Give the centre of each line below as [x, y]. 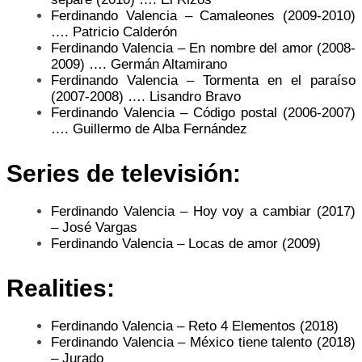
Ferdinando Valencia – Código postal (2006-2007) [203, 112]
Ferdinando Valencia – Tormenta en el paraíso [203, 80]
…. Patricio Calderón [114, 32]
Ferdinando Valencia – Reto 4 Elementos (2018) [195, 326]
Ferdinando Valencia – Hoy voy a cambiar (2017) [203, 211]
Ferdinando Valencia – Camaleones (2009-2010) [203, 15]
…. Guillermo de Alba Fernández [149, 128]
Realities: [61, 288]
